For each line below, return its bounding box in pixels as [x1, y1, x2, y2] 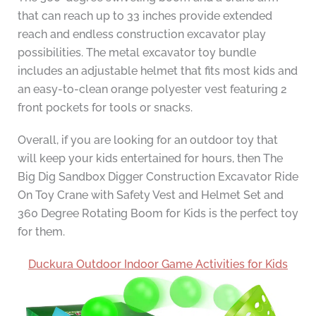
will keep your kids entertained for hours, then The [17, 152, 283, 166]
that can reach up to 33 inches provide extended [17, 9, 272, 23]
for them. [17, 225, 65, 239]
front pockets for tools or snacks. [17, 101, 193, 115]
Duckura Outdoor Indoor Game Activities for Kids [28, 257, 288, 272]
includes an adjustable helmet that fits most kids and [17, 64, 298, 78]
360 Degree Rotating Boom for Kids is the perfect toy [17, 207, 298, 221]
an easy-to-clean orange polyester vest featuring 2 [17, 83, 287, 97]
